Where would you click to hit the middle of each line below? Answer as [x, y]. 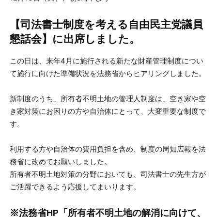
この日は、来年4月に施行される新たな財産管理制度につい [107, 61]
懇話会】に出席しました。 [75, 39]
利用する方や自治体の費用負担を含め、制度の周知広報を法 [108, 149]
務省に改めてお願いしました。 [61, 162]
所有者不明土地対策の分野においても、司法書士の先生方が [108, 174]
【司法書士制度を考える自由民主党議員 [106, 24]
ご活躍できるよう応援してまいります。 [75, 187]
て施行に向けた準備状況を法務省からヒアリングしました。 [108, 73]
